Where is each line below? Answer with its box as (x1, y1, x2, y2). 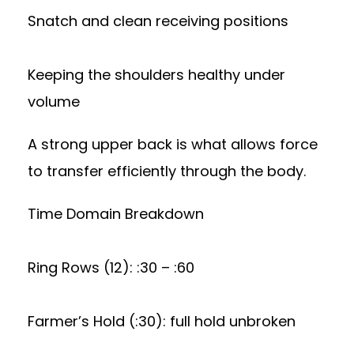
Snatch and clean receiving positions (28, 11, 288, 31)
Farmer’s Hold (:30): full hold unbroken (28, 311, 296, 331)
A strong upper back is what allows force (28, 134, 318, 154)
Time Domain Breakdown (28, 204, 204, 224)
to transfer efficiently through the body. (28, 161, 306, 181)
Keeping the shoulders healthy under (28, 65, 285, 85)
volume (28, 92, 80, 111)
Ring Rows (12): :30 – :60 (28, 258, 194, 277)
